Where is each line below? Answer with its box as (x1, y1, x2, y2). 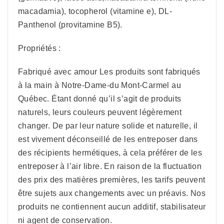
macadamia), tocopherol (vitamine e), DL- (18, 7, 172, 16)
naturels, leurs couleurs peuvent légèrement (18, 108, 182, 117)
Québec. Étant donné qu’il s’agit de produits (18, 94, 181, 103)
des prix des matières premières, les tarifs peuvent (18, 175, 205, 184)
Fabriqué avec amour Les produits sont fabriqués (18, 67, 200, 76)
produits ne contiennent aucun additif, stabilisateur (18, 202, 206, 211)
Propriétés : (18, 44, 61, 53)
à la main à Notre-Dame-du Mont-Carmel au (18, 81, 181, 90)
